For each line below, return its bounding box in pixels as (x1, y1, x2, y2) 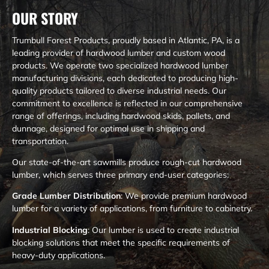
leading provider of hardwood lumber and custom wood (12, 47, 225, 58)
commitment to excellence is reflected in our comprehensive (12, 97, 243, 109)
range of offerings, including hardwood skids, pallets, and (12, 110, 230, 121)
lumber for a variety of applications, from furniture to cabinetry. (12, 203, 252, 214)
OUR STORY (12, 7, 78, 29)
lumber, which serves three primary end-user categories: (12, 169, 229, 180)
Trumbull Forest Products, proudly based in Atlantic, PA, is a (12, 34, 240, 46)
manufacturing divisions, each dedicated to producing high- (12, 72, 238, 83)
